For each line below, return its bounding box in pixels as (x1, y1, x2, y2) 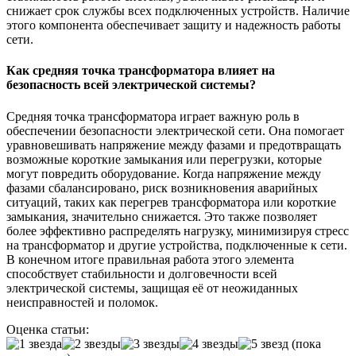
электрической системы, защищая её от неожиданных (6, 281, 298, 295)
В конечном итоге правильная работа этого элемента (6, 252, 294, 266)
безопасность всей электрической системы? (6, 78, 256, 92)
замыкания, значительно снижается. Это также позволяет (6, 209, 317, 223)
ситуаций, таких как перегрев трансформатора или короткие (6, 195, 336, 209)
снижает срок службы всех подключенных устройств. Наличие (6, 4, 350, 18)
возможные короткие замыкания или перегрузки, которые (6, 152, 322, 166)
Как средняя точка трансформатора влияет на (6, 64, 275, 78)
